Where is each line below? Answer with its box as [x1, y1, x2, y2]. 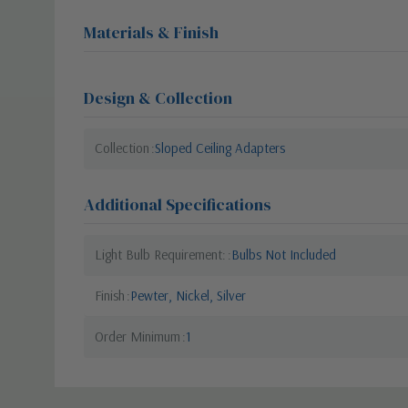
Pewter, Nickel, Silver [130, 286, 246, 304]
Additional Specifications [84, 192, 271, 216]
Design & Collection [84, 86, 232, 109]
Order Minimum [95, 327, 180, 345]
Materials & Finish [84, 20, 219, 44]
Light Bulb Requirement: [95, 245, 226, 263]
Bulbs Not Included [231, 245, 336, 263]
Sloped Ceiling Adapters [155, 138, 285, 157]
